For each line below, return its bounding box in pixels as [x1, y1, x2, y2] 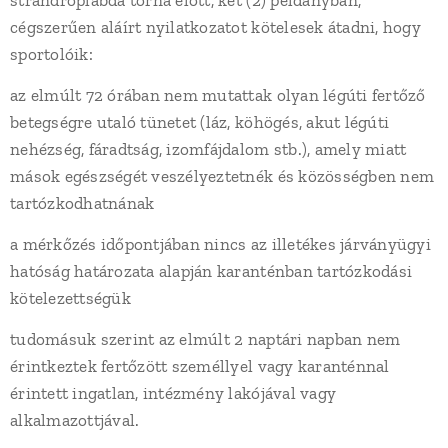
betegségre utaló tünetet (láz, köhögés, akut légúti [10, 112, 390, 132]
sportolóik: [10, 44, 93, 64]
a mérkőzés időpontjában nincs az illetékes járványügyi [10, 234, 431, 254]
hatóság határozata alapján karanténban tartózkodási [10, 261, 413, 281]
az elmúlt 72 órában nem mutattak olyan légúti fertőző [10, 85, 426, 105]
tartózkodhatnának [10, 193, 155, 213]
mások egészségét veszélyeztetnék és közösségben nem [10, 166, 435, 186]
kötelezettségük [10, 288, 131, 308]
